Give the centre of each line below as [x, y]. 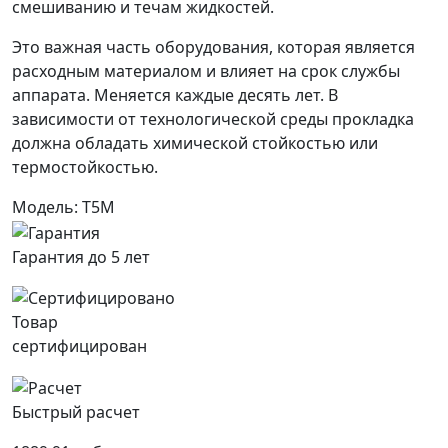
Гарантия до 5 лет [81, 256]
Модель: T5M [63, 207]
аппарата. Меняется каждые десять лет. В [175, 95]
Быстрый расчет [76, 412]
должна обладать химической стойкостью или [195, 143]
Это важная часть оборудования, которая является [213, 47]
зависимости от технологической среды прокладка [213, 119]
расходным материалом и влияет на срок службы [206, 71]
